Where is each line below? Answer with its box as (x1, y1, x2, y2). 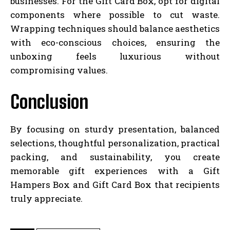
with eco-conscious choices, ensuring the (10, 36, 220, 48)
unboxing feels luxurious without (10, 50, 220, 62)
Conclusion (10, 90, 88, 113)
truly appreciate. (10, 192, 83, 204)
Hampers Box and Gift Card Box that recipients (10, 178, 220, 190)
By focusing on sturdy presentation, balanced (10, 123, 220, 135)
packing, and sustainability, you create (10, 150, 220, 163)
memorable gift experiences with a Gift (10, 164, 220, 177)
